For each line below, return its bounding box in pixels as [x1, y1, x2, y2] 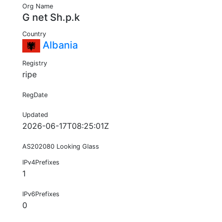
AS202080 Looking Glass [22, 143, 99, 151]
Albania [40, 39, 78, 52]
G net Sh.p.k [22, 11, 80, 24]
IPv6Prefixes [22, 190, 59, 198]
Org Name [22, 2, 53, 10]
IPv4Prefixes [22, 159, 59, 166]
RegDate [22, 91, 48, 99]
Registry [22, 59, 47, 67]
